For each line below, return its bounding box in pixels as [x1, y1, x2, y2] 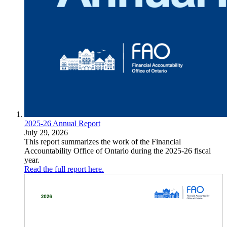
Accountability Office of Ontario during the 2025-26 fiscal [24, 146, 211, 155]
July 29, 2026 [24, 128, 68, 137]
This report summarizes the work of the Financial [24, 137, 181, 146]
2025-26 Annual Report [24, 119, 100, 128]
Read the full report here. [24, 164, 104, 173]
